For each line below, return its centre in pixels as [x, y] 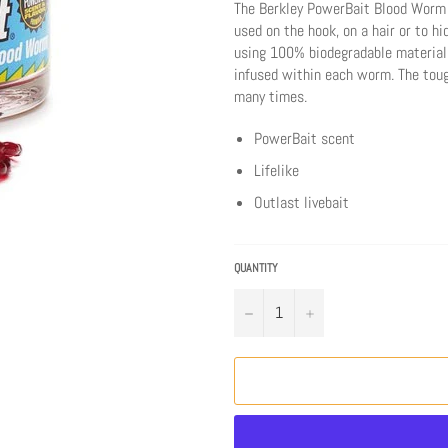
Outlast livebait [301, 202]
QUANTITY [256, 267]
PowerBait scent [304, 138]
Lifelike [276, 170]
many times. [270, 96]
